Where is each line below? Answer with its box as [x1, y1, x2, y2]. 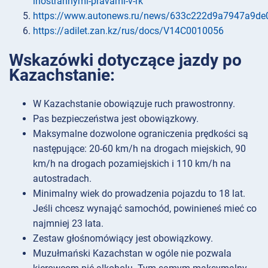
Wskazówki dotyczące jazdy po [9, 50, 242, 70]
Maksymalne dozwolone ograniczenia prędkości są [33, 127, 248, 139]
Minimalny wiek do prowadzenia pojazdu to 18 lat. [33, 187, 245, 199]
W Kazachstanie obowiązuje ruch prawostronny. [33, 98, 235, 109]
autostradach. [33, 172, 92, 184]
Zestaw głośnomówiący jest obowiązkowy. [33, 232, 213, 244]
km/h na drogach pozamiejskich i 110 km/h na [33, 157, 231, 169]
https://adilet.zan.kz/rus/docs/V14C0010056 [33, 25, 224, 37]
